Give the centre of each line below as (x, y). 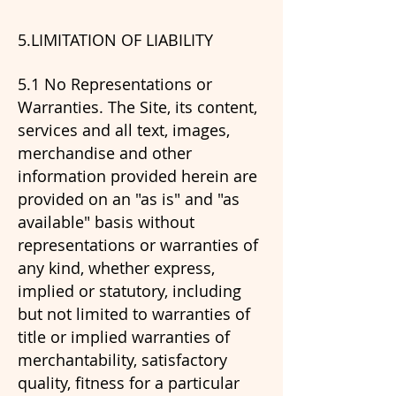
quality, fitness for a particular (129, 383)
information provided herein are (137, 176)
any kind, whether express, (116, 268)
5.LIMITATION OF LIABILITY (115, 40)
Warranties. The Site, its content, (137, 107)
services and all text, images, (124, 130)
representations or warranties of (138, 245)
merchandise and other (105, 153)
